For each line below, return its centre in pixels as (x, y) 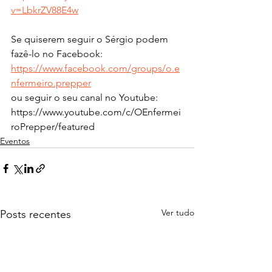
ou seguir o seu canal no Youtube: (84, 98)
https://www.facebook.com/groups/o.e (95, 69)
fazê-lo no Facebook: (57, 54)
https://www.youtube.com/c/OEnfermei (96, 112)
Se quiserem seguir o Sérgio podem (91, 39)
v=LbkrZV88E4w (45, 10)
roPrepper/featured (53, 127)
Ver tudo (178, 213)
